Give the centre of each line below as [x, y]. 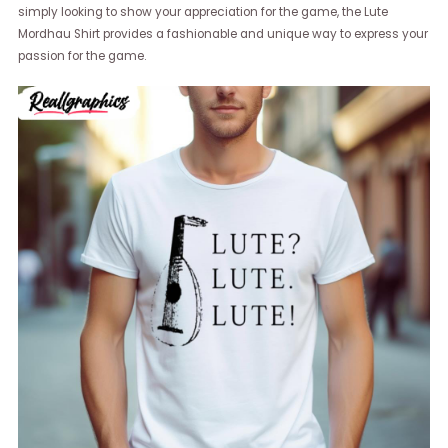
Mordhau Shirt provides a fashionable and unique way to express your [223, 34]
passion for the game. [82, 56]
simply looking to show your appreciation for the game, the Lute [203, 12]
